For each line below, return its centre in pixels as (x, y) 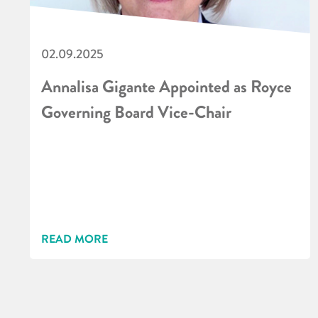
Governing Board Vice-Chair (136, 112)
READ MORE (75, 238)
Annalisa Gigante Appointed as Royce (166, 87)
